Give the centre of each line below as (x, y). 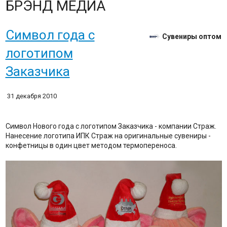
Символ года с (50, 35)
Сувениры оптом (192, 36)
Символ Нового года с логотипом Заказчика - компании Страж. (111, 126)
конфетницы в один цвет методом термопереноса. (91, 145)
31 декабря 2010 (32, 96)
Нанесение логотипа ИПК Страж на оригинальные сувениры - (108, 136)
